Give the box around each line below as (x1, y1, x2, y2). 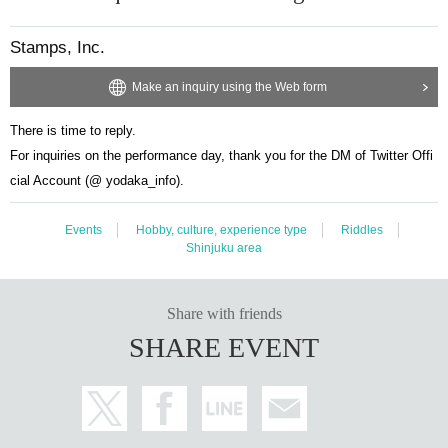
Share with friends (166, 304, 282, 322)
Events (64, 222, 102, 237)
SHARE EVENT (129, 331, 319, 363)
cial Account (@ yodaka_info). (10, 172, 184, 188)
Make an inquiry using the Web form (131, 79, 327, 94)
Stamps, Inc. (10, 37, 105, 57)
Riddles (340, 222, 383, 237)
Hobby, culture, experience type (135, 222, 307, 237)
